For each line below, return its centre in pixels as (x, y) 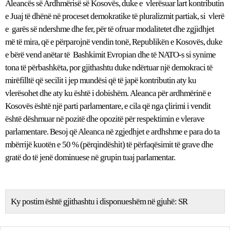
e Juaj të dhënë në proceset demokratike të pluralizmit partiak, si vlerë (115, 16)
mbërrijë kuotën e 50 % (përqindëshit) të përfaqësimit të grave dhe (109, 145)
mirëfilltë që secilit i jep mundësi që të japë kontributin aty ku (101, 81)
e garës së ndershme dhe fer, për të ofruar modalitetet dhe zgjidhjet (110, 29)
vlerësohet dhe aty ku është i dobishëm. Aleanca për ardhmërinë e (108, 93)
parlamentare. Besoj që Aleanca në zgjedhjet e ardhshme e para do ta (112, 132)
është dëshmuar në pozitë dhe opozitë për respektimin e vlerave (105, 119)
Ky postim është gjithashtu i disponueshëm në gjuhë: (94, 202)
